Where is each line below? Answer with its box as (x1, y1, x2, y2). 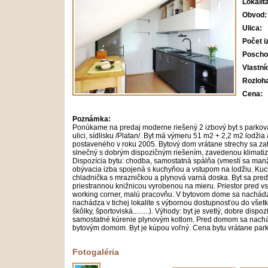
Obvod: (242, 11, 267, 19)
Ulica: (242, 24, 262, 32)
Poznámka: (72, 115, 111, 123)
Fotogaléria (72, 247, 119, 257)
